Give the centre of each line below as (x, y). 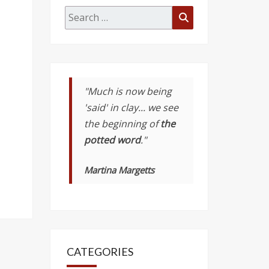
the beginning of (122, 124)
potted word (112, 140)
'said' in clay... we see (131, 107)
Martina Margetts (119, 170)
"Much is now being (128, 91)
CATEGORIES (100, 252)
